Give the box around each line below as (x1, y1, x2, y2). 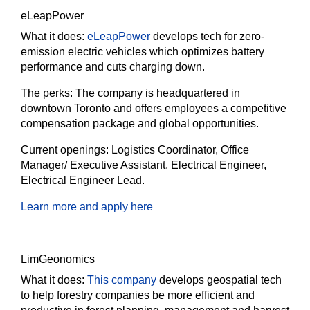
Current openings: (21, 144, 111, 156)
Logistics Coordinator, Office (111, 144, 249, 156)
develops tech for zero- (150, 30, 264, 42)
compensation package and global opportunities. (21, 118, 259, 129)
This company (87, 274, 156, 286)
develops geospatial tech (156, 274, 282, 286)
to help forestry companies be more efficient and (21, 289, 255, 301)
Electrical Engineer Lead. (21, 174, 145, 186)
